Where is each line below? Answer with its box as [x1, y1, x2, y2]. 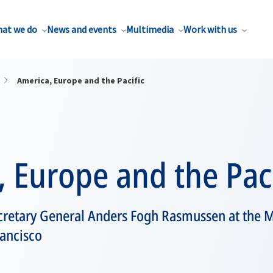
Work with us [183, 23, 237, 35]
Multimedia [126, 23, 174, 35]
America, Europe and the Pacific [17, 75, 144, 86]
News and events [47, 23, 116, 35]
